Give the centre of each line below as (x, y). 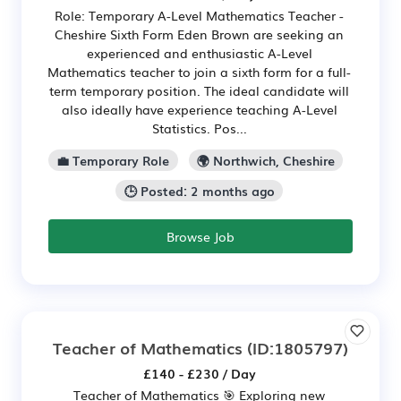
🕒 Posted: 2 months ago (199, 190)
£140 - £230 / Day (199, 373)
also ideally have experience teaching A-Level (199, 110)
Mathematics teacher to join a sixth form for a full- (199, 72)
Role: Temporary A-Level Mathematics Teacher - (199, 16)
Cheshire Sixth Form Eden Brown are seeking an (199, 34)
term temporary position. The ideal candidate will (199, 91)
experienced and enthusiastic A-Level (199, 53)
